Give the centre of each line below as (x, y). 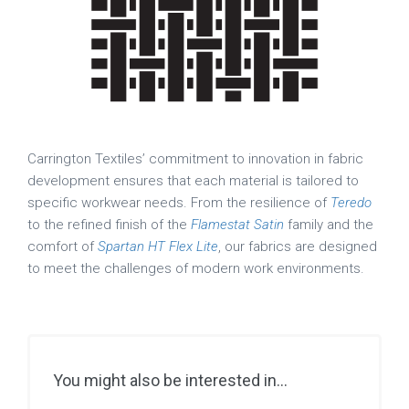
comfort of (63, 246)
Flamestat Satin (237, 224)
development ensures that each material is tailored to (193, 180)
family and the (329, 224)
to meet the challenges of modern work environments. (196, 268)
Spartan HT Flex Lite (158, 246)
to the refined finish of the (109, 224)
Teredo (351, 202)
